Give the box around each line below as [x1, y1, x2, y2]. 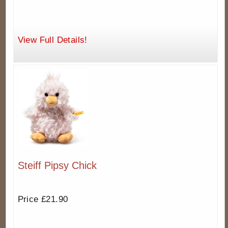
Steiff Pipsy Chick [17, 160, 97, 172]
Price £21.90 [17, 194, 68, 204]
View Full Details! [17, 35, 88, 45]
